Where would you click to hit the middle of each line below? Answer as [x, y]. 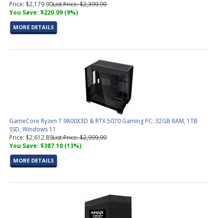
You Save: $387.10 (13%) [45, 146]
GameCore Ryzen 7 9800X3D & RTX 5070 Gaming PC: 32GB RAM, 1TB [103, 121]
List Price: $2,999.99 [80, 137]
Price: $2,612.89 [31, 137]
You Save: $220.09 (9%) [44, 12]
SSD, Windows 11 [33, 129]
